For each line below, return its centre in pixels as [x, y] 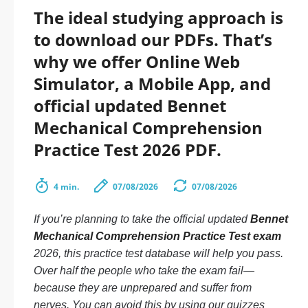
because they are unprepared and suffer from [143, 288]
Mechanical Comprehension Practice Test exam [157, 236]
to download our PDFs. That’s [153, 40]
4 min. [66, 187]
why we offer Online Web [137, 62]
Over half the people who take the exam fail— [144, 271]
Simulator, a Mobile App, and [152, 84]
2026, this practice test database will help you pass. [158, 253]
